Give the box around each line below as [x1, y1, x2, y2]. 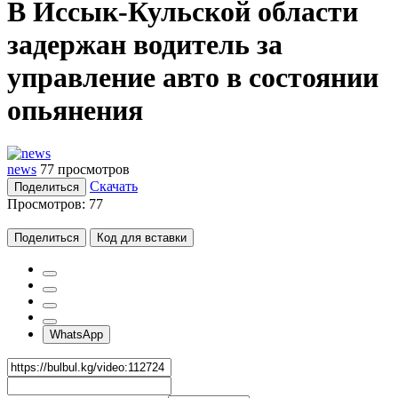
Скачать [90, 179, 138, 195]
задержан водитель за [7, 28, 283, 60]
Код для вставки [97, 231, 187, 245]
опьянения [7, 93, 143, 126]
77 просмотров [40, 162, 130, 178]
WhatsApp [50, 328, 103, 342]
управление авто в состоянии [7, 60, 378, 93]
